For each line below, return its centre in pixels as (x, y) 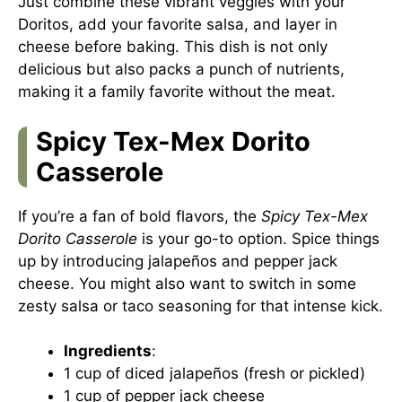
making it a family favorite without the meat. (177, 92)
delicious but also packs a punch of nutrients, (181, 69)
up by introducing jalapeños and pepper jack (178, 261)
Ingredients (108, 351)
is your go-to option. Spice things (258, 238)
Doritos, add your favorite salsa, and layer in (178, 24)
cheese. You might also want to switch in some (187, 283)
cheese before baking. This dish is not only (173, 47)
